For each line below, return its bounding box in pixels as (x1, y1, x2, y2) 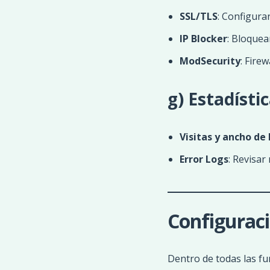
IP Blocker (179, 32, 227, 45)
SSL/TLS (179, 10, 218, 23)
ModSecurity (179, 54, 240, 67)
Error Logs (179, 152, 228, 166)
